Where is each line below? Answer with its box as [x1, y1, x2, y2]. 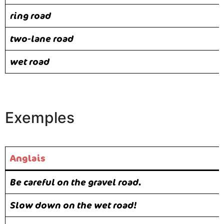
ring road [10, 9, 51, 21]
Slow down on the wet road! [10, 198, 137, 211]
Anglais [10, 151, 45, 164]
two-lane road [10, 32, 73, 44]
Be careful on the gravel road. [10, 175, 141, 188]
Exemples [5, 108, 74, 126]
